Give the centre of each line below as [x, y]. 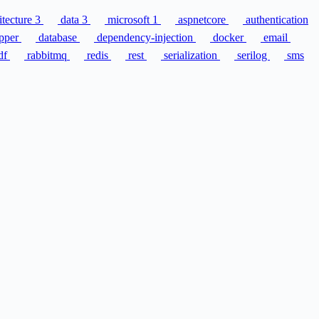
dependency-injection [145, 38]
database [58, 38]
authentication [276, 20]
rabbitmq [47, 56]
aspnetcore [202, 20]
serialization [190, 56]
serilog [252, 56]
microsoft [129, 20]
